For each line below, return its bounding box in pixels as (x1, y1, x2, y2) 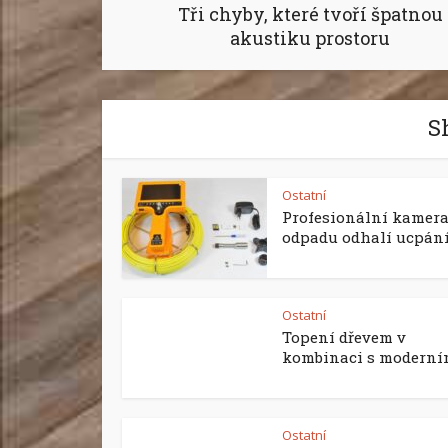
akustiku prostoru (230, 26, 390, 50)
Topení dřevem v (282, 327, 406, 347)
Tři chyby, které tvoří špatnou (177, 2, 443, 26)
